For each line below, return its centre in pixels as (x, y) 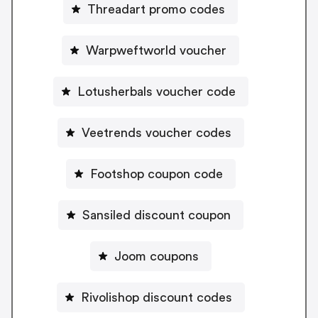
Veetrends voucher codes (156, 132)
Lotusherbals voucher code (156, 91)
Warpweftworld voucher (156, 50)
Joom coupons (156, 256)
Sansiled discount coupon (156, 215)
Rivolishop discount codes (156, 297)
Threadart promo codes (156, 9)
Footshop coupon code (156, 174)
